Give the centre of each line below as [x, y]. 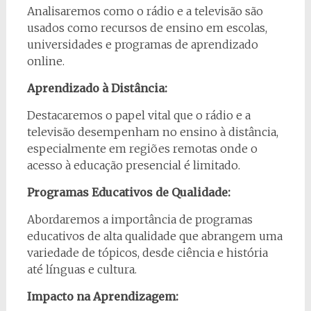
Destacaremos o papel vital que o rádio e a [138, 115]
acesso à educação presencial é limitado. [133, 165]
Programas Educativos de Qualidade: [128, 192]
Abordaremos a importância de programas [140, 219]
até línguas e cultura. [82, 269]
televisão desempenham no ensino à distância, [152, 132]
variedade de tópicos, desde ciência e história [147, 252]
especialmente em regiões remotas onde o [142, 148]
